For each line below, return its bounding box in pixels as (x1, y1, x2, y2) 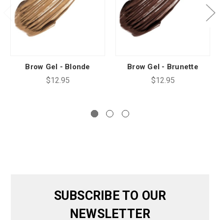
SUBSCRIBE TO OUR (54, 188, 166, 203)
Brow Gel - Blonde (25, 62, 90, 71)
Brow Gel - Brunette (127, 62, 198, 71)
